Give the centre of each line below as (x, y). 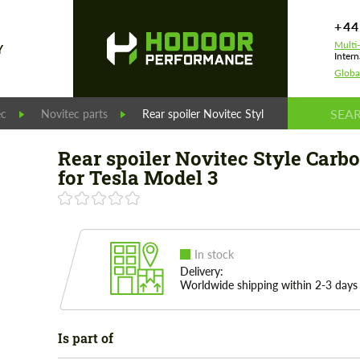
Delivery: (201, 271)
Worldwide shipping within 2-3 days (268, 285)
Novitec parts (74, 113)
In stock (214, 254)
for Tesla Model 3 (137, 178)
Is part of (85, 338)
